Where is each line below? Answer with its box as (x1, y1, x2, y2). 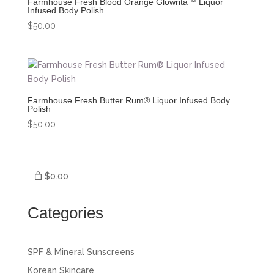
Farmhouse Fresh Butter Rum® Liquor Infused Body (27, 95, 230, 106)
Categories (27, 204, 103, 223)
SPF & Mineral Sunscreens (27, 247, 135, 257)
